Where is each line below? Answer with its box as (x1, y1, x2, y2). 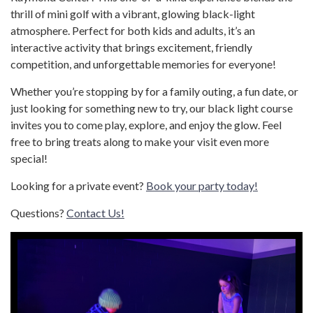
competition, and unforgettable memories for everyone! (10, 57, 276, 71)
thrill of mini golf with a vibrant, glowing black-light (10, 7, 255, 21)
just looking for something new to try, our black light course (10, 101, 293, 115)
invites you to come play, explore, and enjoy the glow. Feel (10, 118, 282, 132)
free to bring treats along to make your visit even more (10, 135, 269, 149)
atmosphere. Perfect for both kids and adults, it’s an (10, 24, 255, 38)
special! (10, 152, 48, 166)
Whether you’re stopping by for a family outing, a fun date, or (10, 85, 298, 99)
